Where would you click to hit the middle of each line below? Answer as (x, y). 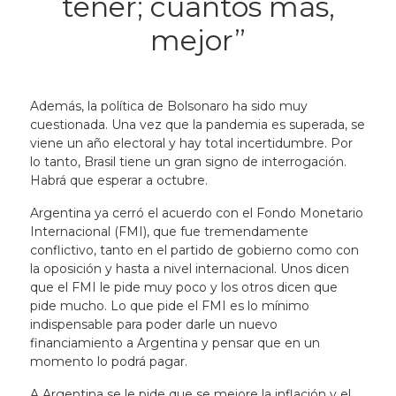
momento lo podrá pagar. (110, 362)
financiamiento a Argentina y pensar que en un (175, 343)
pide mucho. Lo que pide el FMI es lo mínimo (169, 306)
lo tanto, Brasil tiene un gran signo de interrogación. (188, 162)
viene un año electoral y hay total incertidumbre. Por (191, 143)
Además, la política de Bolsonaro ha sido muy (168, 106)
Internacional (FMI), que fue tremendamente (169, 232)
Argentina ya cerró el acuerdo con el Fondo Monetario (196, 213)
